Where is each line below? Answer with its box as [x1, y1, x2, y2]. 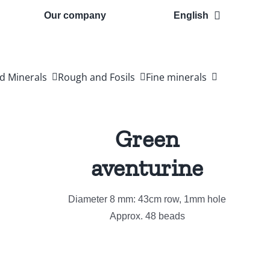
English [174, 10, 209, 20]
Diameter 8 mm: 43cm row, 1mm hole [68, 194, 226, 204]
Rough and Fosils [57, 71, 135, 84]
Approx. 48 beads [109, 211, 185, 221]
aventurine [91, 153, 203, 182]
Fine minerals [145, 71, 207, 84]
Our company [44, 10, 107, 20]
